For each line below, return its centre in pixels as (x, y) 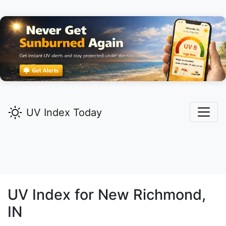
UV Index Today (64, 113)
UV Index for (53, 195)
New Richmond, (152, 195)
